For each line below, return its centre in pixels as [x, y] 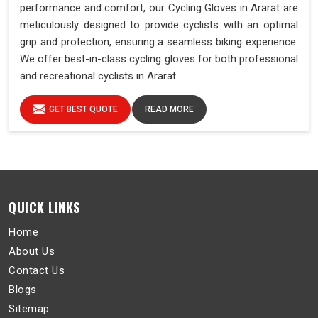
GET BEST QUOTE [83, 109]
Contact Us [37, 270]
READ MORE [169, 109]
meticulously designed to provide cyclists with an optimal [159, 24]
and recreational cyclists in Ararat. [99, 76]
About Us [32, 251]
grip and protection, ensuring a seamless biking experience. [159, 42]
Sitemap [29, 308]
